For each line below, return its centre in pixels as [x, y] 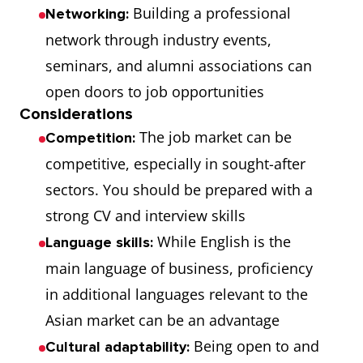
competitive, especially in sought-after [175, 164]
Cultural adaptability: [117, 347]
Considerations [76, 114]
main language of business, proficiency [179, 268]
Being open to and [254, 346]
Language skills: [99, 242]
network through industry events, [158, 40]
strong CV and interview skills [145, 216]
